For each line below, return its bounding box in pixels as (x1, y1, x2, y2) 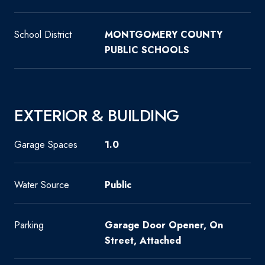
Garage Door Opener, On (105, 218, 223, 232)
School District (14, 28, 72, 41)
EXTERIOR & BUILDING (14, 104, 180, 128)
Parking (14, 218, 44, 232)
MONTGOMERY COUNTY (105, 28, 222, 41)
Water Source (14, 178, 69, 192)
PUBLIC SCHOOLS (105, 43, 189, 57)
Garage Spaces (14, 138, 77, 151)
